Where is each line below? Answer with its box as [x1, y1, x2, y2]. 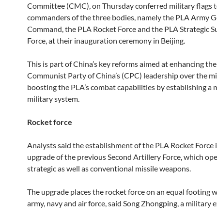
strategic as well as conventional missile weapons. [27, 164, 191, 173]
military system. [27, 94, 79, 103]
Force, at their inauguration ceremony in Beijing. [27, 36, 185, 45]
